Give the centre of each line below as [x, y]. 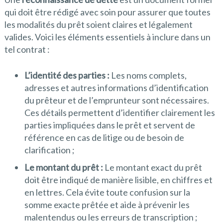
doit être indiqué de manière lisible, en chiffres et [118, 179]
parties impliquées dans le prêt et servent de [110, 125]
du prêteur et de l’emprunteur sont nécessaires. [116, 100]
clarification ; [49, 150]
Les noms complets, [149, 75]
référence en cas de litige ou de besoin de [104, 137]
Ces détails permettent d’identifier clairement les [119, 112]
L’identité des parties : [67, 75]
